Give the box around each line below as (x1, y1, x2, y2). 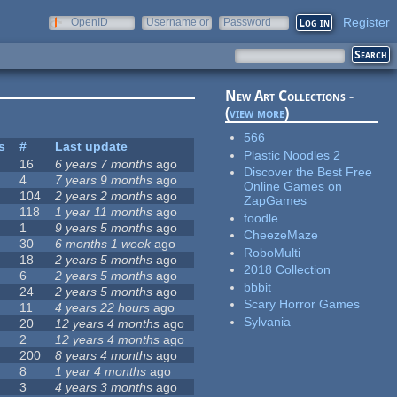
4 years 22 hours (55, 300, 151, 315)
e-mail (146, 28, 176, 41)
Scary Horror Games (244, 297, 361, 312)
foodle (244, 210, 279, 225)
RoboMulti (244, 245, 301, 260)
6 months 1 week (55, 237, 152, 252)
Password (223, 16, 271, 28)
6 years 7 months (55, 157, 153, 172)
